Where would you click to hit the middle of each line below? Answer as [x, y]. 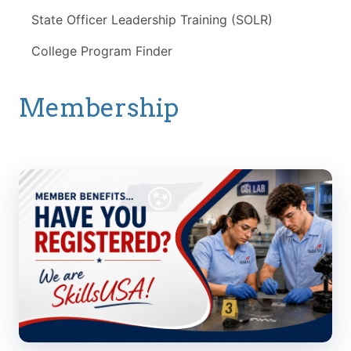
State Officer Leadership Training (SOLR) [152, 19]
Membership [99, 107]
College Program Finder [102, 51]
